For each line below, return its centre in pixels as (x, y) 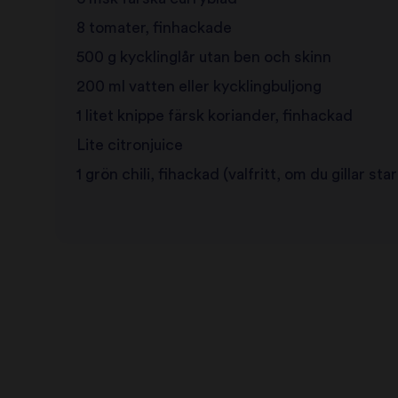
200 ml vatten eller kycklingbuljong (199, 87)
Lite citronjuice (129, 146)
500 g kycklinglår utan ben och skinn (203, 58)
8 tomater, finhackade (154, 28)
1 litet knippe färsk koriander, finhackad (214, 116)
